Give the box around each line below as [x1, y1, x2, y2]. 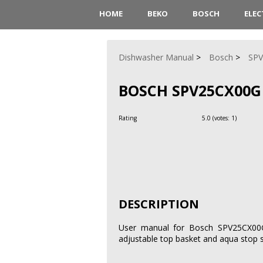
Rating [119, 113, 139, 122]
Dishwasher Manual [119, 52, 194, 63]
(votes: [211, 113, 231, 122]
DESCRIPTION [119, 196, 199, 213]
